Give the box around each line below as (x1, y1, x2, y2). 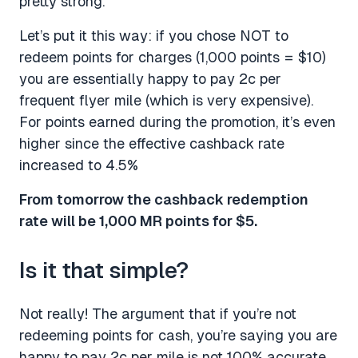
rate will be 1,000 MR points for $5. (19, 213, 257, 229)
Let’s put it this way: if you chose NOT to (19, 27, 288, 44)
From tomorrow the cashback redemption (19, 191, 308, 208)
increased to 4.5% (19, 157, 138, 173)
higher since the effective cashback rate (19, 135, 284, 152)
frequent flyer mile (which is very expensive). (19, 92, 313, 109)
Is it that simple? (19, 257, 189, 283)
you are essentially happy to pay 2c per (19, 70, 281, 87)
